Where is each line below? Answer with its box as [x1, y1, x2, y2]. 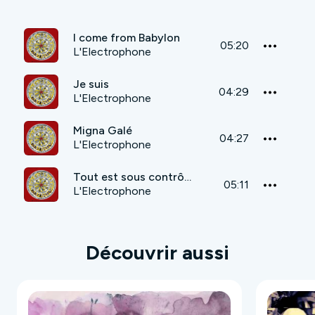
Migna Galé [73, 124, 132, 138]
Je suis [73, 77, 109, 91]
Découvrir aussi [86, 240, 229, 265]
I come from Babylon [73, 31, 180, 45]
